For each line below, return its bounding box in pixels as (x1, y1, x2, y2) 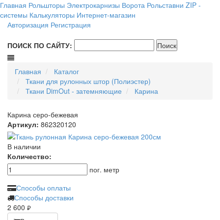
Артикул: (7, 119, 39, 129)
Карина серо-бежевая (7, 110, 78, 119)
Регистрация (51, 20, 91, 29)
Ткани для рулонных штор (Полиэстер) (26, 76, 151, 86)
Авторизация (7, 20, 49, 29)
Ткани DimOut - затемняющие (26, 86, 122, 96)
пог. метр (89, 165, 119, 174)
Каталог (54, 66, 79, 76)
